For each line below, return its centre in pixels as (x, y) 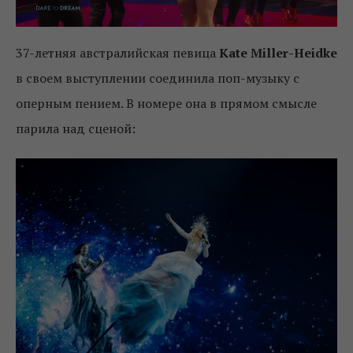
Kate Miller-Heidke (278, 52)
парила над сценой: (76, 128)
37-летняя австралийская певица (117, 52)
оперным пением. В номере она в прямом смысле (166, 103)
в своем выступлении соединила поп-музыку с (158, 78)
